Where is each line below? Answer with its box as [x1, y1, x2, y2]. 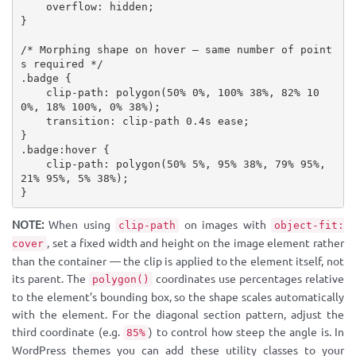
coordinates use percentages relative [153, 273, 344, 285]
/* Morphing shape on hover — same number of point [20, 43, 332, 56]
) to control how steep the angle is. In [149, 326, 345, 339]
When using [44, 219, 116, 231]
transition [45, 114, 110, 127]
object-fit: [274, 219, 345, 231]
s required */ [20, 57, 103, 70]
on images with [179, 219, 272, 231]
